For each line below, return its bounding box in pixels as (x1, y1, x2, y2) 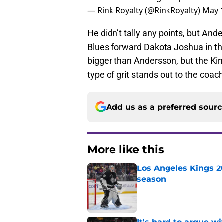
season (137, 174, 166, 184)
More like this (87, 142, 164, 156)
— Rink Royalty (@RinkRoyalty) (87, 4, 202, 16)
